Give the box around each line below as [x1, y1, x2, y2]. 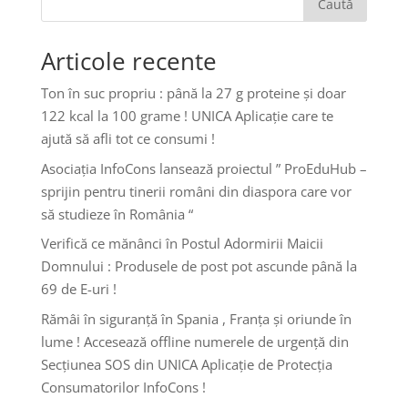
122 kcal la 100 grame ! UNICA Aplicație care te [40, 107, 333, 126]
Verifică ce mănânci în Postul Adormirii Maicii [40, 234, 323, 253]
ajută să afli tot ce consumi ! [40, 129, 215, 148]
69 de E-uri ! [40, 280, 117, 299]
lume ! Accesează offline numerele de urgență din [40, 331, 349, 351]
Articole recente [40, 45, 217, 78]
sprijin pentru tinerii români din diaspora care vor [40, 181, 352, 200]
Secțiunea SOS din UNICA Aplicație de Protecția [40, 354, 332, 373]
